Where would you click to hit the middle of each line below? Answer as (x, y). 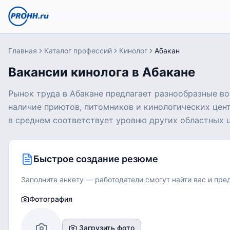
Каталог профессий (78, 51)
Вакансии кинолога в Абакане (102, 72)
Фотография (51, 199)
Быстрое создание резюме (96, 159)
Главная (23, 51)
